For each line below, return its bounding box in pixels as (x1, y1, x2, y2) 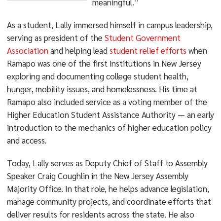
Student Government (104, 32, 181, 43)
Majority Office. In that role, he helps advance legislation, (6, 183, 209, 194)
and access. (6, 135, 46, 146)
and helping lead (48, 45, 110, 56)
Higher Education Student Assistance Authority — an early (6, 109, 214, 120)
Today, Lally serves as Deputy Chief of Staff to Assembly (6, 157, 208, 168)
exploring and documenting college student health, (6, 71, 188, 81)
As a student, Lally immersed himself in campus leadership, (6, 19, 213, 30)
